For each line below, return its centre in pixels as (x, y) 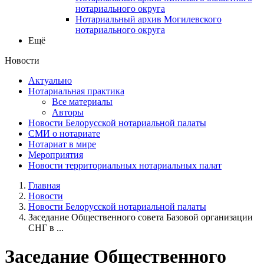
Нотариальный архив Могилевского (148, 19)
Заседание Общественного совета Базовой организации (141, 217)
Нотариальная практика (76, 91)
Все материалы (82, 101)
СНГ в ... (46, 227)
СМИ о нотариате (64, 133)
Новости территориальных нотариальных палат (125, 165)
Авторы (68, 112)
